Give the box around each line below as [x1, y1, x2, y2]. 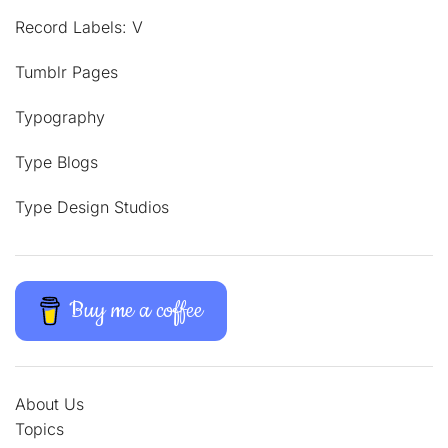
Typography [15, 106, 105, 127]
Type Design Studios [15, 196, 169, 217]
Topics [15, 418, 64, 439]
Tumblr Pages [15, 61, 118, 82]
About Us [15, 393, 84, 414]
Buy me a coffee [69, 294, 204, 326]
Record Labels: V [15, 16, 143, 37]
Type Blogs [15, 151, 98, 172]
